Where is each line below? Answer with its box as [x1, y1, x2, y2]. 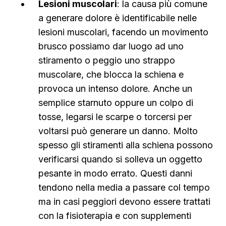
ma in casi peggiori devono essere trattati [38, 196, 210, 207]
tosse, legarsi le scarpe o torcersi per [38, 111, 192, 122]
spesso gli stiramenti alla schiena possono [38, 140, 213, 150]
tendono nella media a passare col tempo [38, 182, 210, 193]
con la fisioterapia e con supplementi [38, 210, 191, 221]
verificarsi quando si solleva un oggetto [38, 154, 202, 164]
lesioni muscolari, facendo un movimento [38, 27, 208, 37]
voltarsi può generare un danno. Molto [38, 126, 198, 136]
